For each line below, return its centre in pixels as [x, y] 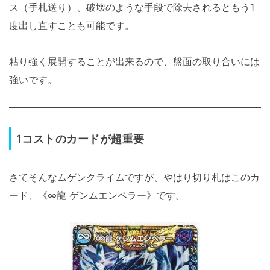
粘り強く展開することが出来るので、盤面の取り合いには [134, 61]
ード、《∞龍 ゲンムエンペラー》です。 [97, 195]
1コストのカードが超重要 [80, 138]
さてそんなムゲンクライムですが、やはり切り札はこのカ [134, 177]
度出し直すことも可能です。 [72, 25]
